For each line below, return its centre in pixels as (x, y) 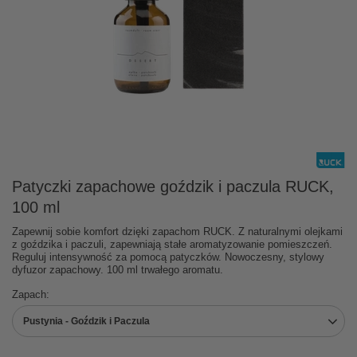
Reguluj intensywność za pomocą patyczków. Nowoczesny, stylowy (168, 257)
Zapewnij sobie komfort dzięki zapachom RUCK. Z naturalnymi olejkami (177, 231)
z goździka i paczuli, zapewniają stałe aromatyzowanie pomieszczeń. (172, 244)
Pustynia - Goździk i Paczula (86, 321)
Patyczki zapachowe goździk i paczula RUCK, (173, 186)
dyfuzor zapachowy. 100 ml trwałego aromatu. (118, 269)
